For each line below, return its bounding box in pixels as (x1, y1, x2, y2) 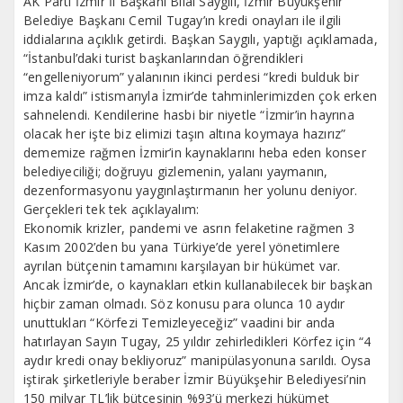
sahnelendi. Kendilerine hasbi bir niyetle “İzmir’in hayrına (23, 106, 354, 124)
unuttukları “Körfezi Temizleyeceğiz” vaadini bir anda (23, 314, 336, 332)
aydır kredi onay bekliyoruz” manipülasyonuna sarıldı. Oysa (23, 352, 372, 370)
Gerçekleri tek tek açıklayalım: (23, 201, 200, 219)
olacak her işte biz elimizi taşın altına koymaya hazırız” (23, 125, 346, 143)
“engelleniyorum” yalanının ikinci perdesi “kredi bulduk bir (23, 68, 359, 86)
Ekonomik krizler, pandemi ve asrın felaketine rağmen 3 (23, 219, 354, 237)
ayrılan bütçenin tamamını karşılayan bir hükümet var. (23, 257, 341, 275)
